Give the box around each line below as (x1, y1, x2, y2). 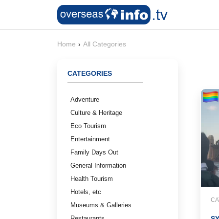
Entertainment (70, 135, 110, 143)
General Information (70, 162, 126, 169)
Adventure (70, 96, 99, 103)
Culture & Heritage (70, 109, 122, 116)
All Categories (83, 40, 126, 48)
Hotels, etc (70, 188, 101, 196)
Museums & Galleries (70, 201, 131, 209)
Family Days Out (70, 149, 118, 156)
